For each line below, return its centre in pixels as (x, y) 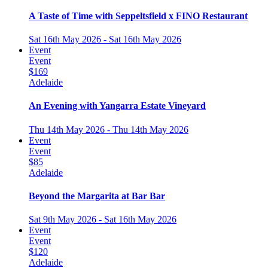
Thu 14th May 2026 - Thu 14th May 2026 (109, 129)
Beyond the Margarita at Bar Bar (97, 196)
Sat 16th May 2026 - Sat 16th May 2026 (105, 39)
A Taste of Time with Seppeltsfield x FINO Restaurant (138, 16)
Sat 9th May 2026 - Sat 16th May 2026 (103, 220)
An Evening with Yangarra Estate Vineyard (117, 106)
